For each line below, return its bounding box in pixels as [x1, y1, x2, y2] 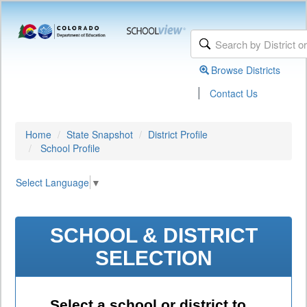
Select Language [16, 175, 89, 190]
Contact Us [210, 86, 258, 100]
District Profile [148, 127, 208, 141]
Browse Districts [211, 63, 281, 77]
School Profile [40, 141, 100, 155]
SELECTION [95, 247, 212, 270]
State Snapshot [66, 127, 133, 141]
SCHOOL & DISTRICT [49, 224, 258, 247]
